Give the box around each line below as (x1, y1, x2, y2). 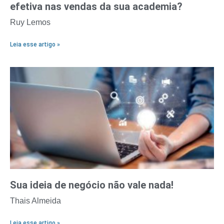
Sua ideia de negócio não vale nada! (10, 179, 173, 191)
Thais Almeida (10, 196, 61, 205)
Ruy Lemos (10, 18, 50, 27)
